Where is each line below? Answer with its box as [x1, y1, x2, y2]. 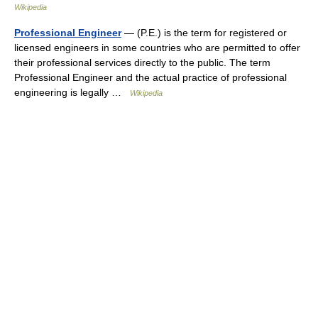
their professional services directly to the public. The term [14, 57, 270, 68]
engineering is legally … [14, 87, 130, 98]
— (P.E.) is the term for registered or [121, 27, 287, 38]
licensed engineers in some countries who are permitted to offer [14, 42, 300, 53]
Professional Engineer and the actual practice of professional [14, 72, 287, 83]
